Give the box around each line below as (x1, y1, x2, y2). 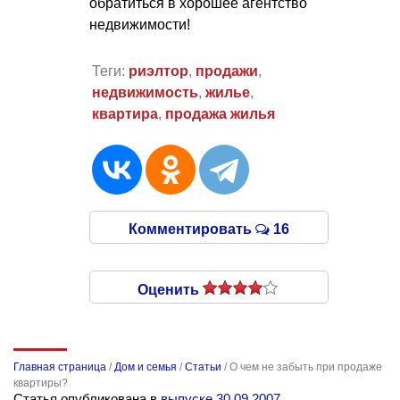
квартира (91, 106, 158, 122)
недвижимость (91, 85, 198, 101)
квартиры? (13, 377, 68, 390)
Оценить (137, 282, 203, 298)
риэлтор (128, 63, 188, 79)
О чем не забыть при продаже (229, 361, 382, 374)
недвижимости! (89, 16, 190, 32)
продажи (195, 63, 258, 79)
